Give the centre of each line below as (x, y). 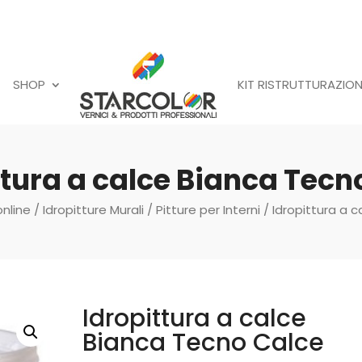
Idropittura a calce (194, 318)
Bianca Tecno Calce (203, 343)
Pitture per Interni (208, 210)
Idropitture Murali (93, 210)
